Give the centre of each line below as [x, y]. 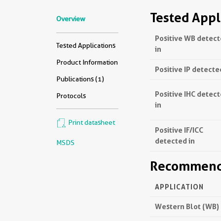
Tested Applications [86, 45]
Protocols [71, 96]
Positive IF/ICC [179, 130]
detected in [175, 141]
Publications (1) [80, 79]
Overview [71, 19]
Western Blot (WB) [187, 206]
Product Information [87, 62]
